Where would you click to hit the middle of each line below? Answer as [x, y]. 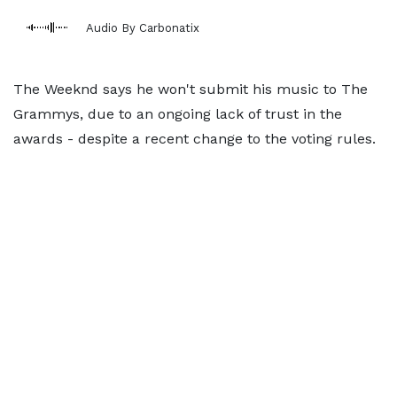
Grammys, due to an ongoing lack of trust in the [178, 114]
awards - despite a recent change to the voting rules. [195, 139]
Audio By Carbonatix [143, 27]
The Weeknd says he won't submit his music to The [191, 89]
